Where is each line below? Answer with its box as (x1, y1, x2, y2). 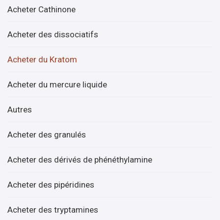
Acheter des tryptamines (7, 204, 98, 215)
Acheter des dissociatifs (7, 29, 98, 39)
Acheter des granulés (7, 129, 86, 139)
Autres (7, 104, 32, 114)
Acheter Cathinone (7, 4, 76, 14)
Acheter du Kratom (7, 54, 77, 64)
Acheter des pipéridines (7, 179, 94, 190)
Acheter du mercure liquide (7, 79, 107, 89)
